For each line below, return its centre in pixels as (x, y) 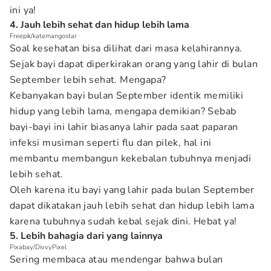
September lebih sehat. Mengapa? (88, 80)
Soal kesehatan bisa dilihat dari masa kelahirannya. (126, 48)
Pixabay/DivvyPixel (38, 247)
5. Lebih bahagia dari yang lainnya (86, 236)
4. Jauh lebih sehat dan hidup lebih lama (100, 25)
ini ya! (23, 10)
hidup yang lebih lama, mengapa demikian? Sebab (123, 111)
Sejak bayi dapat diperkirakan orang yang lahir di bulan (134, 64)
